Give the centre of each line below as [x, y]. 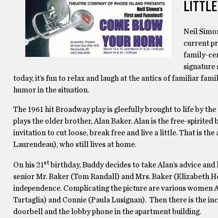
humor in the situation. [51, 90]
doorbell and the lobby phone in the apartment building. [107, 212]
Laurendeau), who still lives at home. [74, 144]
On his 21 [28, 165]
